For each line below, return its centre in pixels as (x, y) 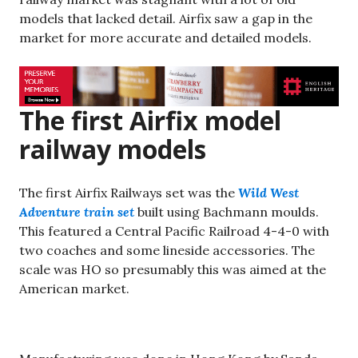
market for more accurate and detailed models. (165, 38)
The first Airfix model (150, 120)
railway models (113, 149)
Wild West (268, 192)
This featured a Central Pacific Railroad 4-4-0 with (174, 231)
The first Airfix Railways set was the (129, 192)
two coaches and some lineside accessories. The (167, 250)
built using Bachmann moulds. (228, 211)
